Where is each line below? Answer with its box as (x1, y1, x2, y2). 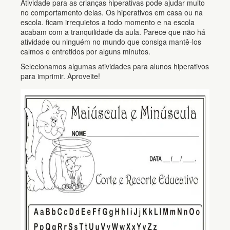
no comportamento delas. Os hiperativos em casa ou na (21, 7, 203, 17)
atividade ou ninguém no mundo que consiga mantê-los (21, 36, 201, 47)
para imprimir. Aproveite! (21, 71, 100, 81)
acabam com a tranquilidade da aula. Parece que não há (21, 27, 205, 37)
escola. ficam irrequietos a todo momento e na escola (21, 17, 195, 27)
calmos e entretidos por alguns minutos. (21, 46, 150, 56)
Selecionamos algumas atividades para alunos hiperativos (21, 61, 209, 71)
